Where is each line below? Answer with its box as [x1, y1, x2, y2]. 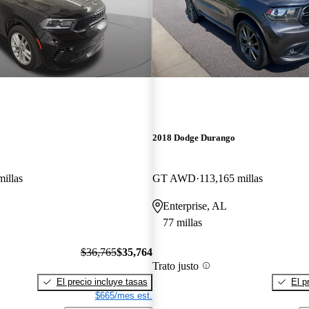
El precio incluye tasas [56, 276, 148, 287]
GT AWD [152, 172, 196, 185]
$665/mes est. [94, 290, 152, 301]
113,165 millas [199, 172, 263, 185]
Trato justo [152, 259, 199, 272]
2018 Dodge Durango [152, 132, 235, 143]
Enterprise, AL [162, 200, 227, 212]
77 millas [162, 217, 202, 229]
